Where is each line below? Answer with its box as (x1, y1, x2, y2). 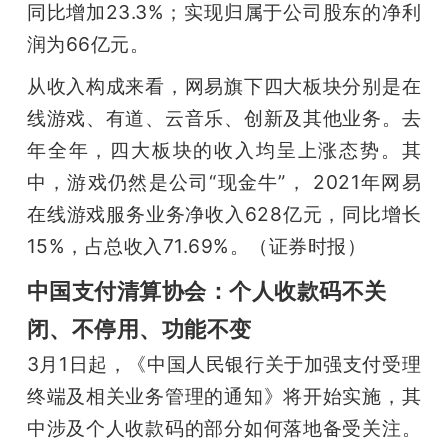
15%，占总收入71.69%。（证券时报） (26, 233, 367, 258)
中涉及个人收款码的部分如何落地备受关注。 (26, 415, 422, 440)
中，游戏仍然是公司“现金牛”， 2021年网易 (26, 169, 422, 194)
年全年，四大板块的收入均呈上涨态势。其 (26, 137, 422, 162)
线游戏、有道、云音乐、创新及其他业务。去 (26, 105, 422, 130)
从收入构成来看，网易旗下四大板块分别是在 (26, 73, 422, 98)
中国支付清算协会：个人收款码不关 (26, 276, 387, 304)
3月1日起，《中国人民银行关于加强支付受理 (26, 351, 422, 376)
